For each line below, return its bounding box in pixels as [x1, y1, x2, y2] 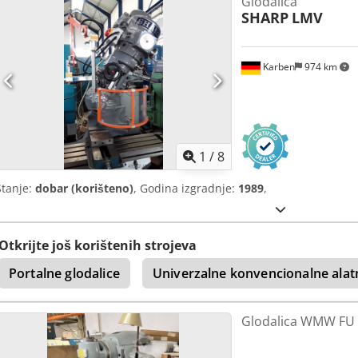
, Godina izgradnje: [133, 180, 238, 196]
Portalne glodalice [9, 264, 120, 282]
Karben [260, 59, 295, 74]
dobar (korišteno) [35, 180, 133, 196]
